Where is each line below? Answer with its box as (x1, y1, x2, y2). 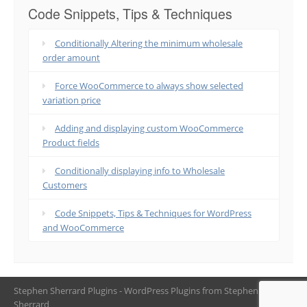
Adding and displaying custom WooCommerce (55, 122, 243, 135)
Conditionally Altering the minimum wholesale (55, 37, 243, 50)
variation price (42, 94, 101, 107)
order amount (42, 51, 100, 64)
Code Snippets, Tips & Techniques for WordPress (55, 207, 251, 220)
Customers (42, 179, 87, 192)
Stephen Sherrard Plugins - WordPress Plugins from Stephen (14, 284, 258, 297)
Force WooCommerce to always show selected (55, 79, 243, 93)
